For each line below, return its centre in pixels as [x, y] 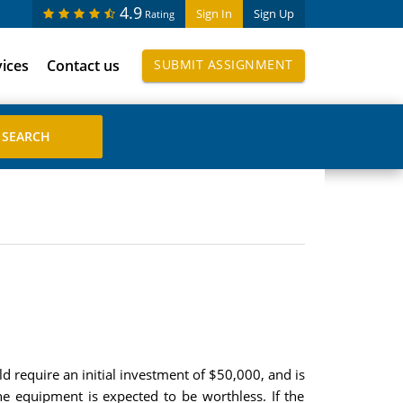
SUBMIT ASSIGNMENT [224, 64]
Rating [159, 14]
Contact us [83, 66]
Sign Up [273, 13]
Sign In [214, 13]
